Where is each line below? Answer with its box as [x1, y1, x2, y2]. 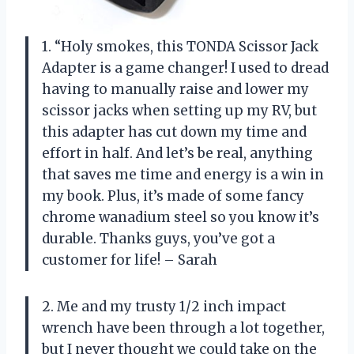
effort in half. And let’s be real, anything [42, 144, 313, 162]
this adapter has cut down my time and [42, 122, 307, 141]
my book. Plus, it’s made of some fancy [42, 186, 304, 205]
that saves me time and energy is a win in [42, 165, 324, 183]
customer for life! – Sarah [42, 250, 217, 269]
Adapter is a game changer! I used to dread [42, 58, 329, 77]
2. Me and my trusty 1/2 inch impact [42, 297, 286, 315]
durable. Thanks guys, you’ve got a [42, 229, 275, 247]
